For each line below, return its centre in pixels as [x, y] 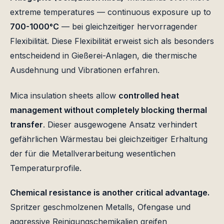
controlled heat [149, 96]
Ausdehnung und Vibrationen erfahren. [85, 70]
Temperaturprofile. [46, 168]
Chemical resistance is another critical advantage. [110, 193]
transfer [26, 125]
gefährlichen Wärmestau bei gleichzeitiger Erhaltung [109, 139]
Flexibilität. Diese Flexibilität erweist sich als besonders [112, 41]
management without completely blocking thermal [108, 110]
